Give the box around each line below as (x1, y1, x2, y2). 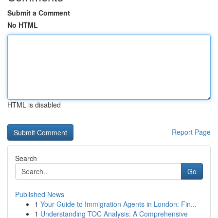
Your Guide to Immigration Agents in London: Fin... (40, 199, 197, 209)
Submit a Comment (7, 8, 70, 18)
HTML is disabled (7, 100, 61, 109)
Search (15, 153, 37, 163)
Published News (15, 189, 64, 199)
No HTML (7, 20, 38, 30)
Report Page (172, 127, 211, 137)
